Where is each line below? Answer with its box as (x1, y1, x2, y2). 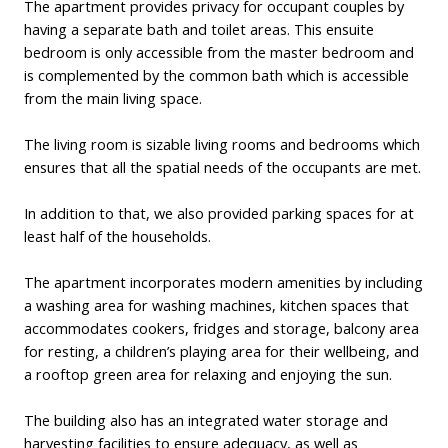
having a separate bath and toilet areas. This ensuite (24, 18, 374, 39)
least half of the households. (24, 225, 211, 246)
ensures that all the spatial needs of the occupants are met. (24, 156, 421, 177)
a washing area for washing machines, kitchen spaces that (24, 294, 409, 315)
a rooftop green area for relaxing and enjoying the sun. (24, 363, 392, 384)
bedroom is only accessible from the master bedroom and (24, 41, 414, 62)
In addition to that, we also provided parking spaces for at (24, 202, 414, 223)
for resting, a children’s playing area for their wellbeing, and (24, 340, 419, 361)
